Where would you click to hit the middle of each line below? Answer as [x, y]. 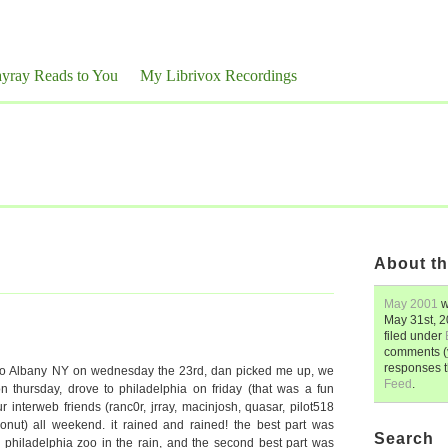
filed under [414, 336]
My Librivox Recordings [218, 75]
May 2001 [411, 304]
